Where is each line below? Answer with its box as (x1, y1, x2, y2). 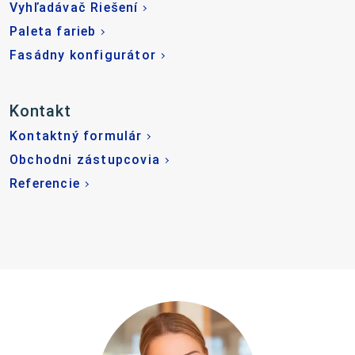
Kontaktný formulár (10, 128, 143, 144)
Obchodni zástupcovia (10, 152, 160, 168)
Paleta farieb (10, 24, 97, 40)
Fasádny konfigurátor (10, 48, 156, 63)
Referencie (10, 176, 80, 192)
